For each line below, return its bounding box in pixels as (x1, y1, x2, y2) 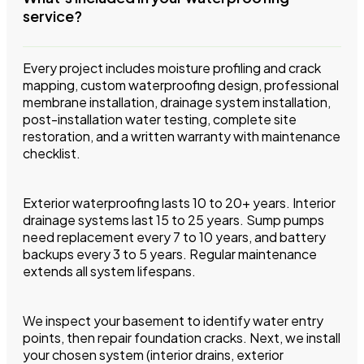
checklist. (23, 144, 80, 162)
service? (23, 6, 82, 25)
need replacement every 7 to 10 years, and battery (23, 227, 326, 245)
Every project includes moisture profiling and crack (23, 58, 321, 76)
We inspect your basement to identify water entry (23, 311, 323, 329)
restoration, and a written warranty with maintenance (23, 127, 340, 145)
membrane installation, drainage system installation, (23, 93, 331, 110)
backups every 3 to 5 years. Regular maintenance (23, 245, 317, 262)
